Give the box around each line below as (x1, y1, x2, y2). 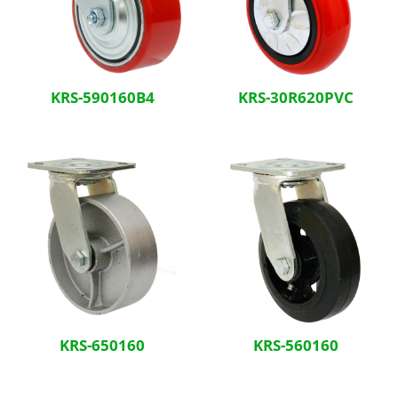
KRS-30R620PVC (237, 87, 354, 108)
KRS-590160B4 (50, 87, 155, 108)
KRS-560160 (252, 334, 338, 355)
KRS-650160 (60, 334, 146, 355)
